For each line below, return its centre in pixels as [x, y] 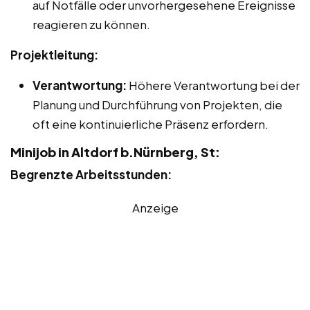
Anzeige [155, 208]
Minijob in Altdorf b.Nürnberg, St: [115, 152]
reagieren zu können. [91, 25]
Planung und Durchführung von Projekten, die [157, 105]
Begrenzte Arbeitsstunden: [91, 175]
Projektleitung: [54, 55]
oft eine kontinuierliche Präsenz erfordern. [151, 124]
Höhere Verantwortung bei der [213, 85]
